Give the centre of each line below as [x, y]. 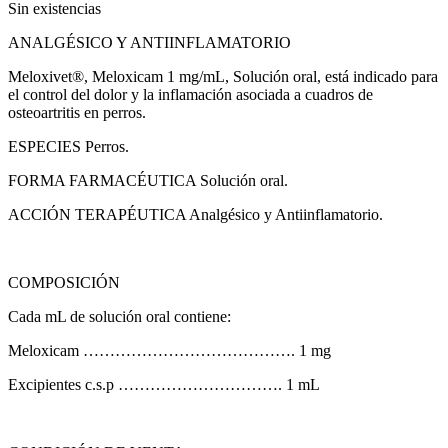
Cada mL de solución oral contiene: [119, 316]
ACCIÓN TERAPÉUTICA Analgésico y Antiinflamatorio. [195, 214]
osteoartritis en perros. [77, 112]
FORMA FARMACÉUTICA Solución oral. [148, 180]
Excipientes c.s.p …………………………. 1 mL [164, 384]
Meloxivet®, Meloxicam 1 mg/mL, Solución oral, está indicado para [223, 76]
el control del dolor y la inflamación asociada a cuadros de [190, 94]
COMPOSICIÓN [64, 282]
